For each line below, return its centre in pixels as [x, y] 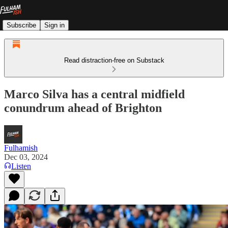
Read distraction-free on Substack [114, 60]
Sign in [54, 25]
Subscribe [21, 25]
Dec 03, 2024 [26, 157]
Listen [21, 166]
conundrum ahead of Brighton [83, 108]
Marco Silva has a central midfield [94, 94]
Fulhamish [21, 148]
